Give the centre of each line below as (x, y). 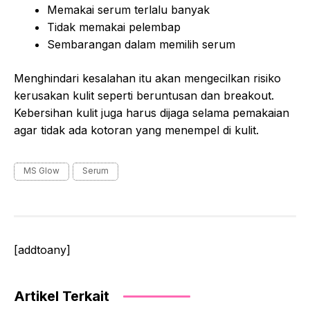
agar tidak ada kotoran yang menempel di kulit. (136, 130)
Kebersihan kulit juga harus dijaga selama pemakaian (152, 112)
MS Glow (42, 170)
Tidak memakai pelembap (114, 27)
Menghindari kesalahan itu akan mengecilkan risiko (147, 78)
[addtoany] (42, 249)
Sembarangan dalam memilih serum (141, 44)
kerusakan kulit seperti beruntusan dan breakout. (144, 95)
